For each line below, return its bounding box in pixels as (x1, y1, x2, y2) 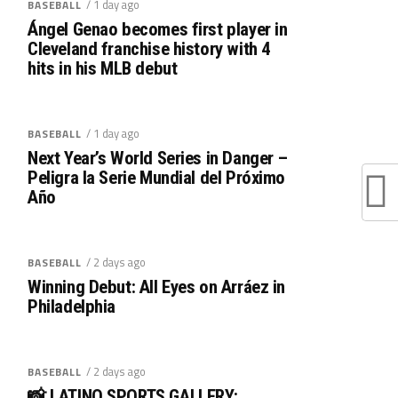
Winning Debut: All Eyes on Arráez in (28, 275, 286, 298)
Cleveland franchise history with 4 (28, 37, 271, 60)
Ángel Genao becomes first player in (28, 18, 288, 40)
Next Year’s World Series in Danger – (28, 147, 289, 169)
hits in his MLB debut (28, 57, 178, 79)
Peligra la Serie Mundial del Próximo (28, 166, 286, 188)
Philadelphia (28, 295, 116, 317)
